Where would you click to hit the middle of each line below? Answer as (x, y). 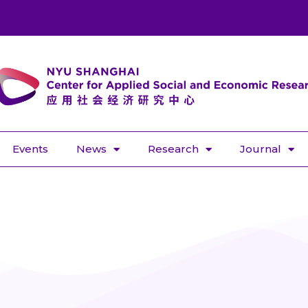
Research (173, 149)
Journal (260, 149)
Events (30, 149)
